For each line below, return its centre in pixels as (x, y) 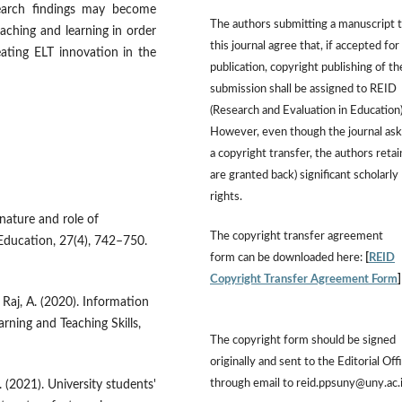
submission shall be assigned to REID (303, 89)
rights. (226, 197)
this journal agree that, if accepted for (305, 46)
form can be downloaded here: (288, 258)
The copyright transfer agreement (297, 236)
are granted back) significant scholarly (304, 175)
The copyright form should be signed (303, 340)
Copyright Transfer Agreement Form (304, 279)
